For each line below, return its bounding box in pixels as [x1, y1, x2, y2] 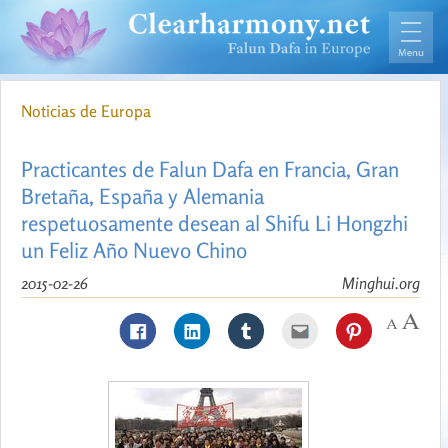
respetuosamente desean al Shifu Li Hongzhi [21, 210, 408, 237]
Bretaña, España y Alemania [21, 183, 264, 210]
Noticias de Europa [21, 101, 151, 122]
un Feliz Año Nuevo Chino [21, 237, 247, 264]
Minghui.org [342, 273, 420, 294]
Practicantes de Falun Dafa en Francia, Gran [21, 156, 399, 183]
